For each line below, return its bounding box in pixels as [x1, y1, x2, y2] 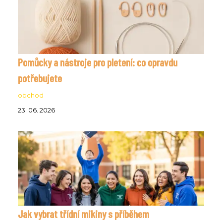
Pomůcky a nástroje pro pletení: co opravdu [18, 55, 177, 68]
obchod [18, 91, 44, 99]
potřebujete [18, 71, 62, 84]
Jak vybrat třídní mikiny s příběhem [18, 207, 149, 220]
